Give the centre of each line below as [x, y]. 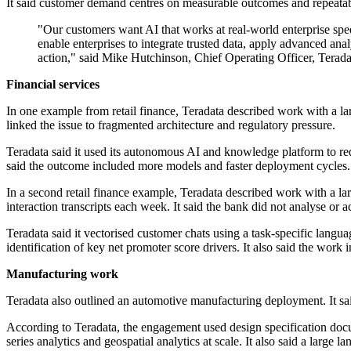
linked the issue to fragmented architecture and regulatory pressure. [171, 125]
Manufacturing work [62, 274]
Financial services [53, 85]
